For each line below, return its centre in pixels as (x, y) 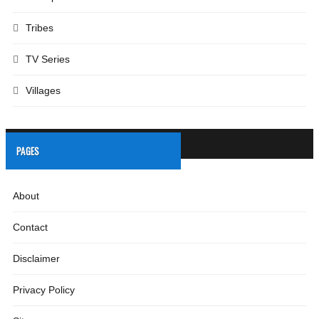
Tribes (40, 28)
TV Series (48, 59)
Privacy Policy (44, 290)
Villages (43, 90)
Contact (30, 227)
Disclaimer (36, 258)
